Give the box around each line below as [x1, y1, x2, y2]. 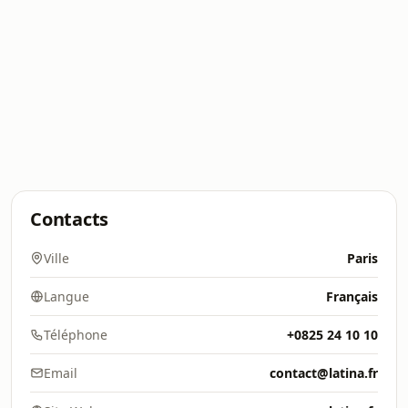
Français [326, 288, 378, 305]
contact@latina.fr [270, 364, 378, 382]
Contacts [30, 207, 109, 231]
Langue [44, 288, 89, 305]
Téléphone [44, 326, 107, 343]
